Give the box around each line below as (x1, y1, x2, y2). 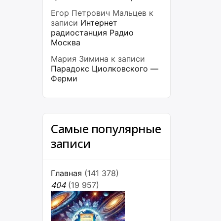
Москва (51, 37, 80, 47)
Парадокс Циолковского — (51, 64, 158, 74)
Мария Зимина (51, 54, 109, 64)
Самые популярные (51, 120, 161, 137)
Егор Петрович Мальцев (51, 8, 147, 18)
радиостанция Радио (51, 28, 134, 37)
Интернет (80, 18, 117, 28)
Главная (51, 168, 82, 178)
